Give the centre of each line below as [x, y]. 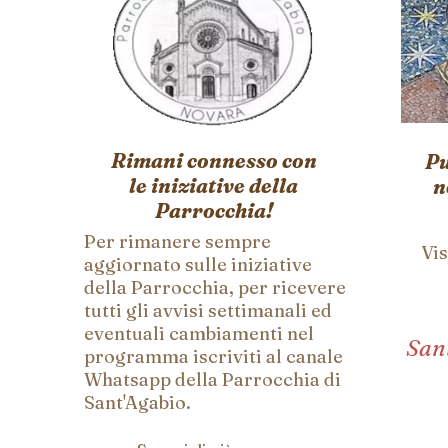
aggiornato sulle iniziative [198, 264]
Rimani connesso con [213, 160]
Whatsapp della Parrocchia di [212, 379]
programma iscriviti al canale [213, 356]
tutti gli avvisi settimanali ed [208, 310]
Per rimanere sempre [177, 241]
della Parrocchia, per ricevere [215, 287]
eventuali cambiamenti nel [199, 333]
